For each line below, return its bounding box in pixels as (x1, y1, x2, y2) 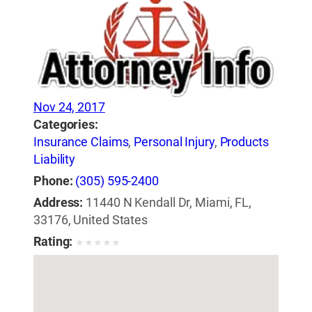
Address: (33, 195, 84, 211)
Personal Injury (134, 134, 214, 150)
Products (219, 134, 269, 150)
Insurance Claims (33, 134, 129, 150)
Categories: (33, 117, 98, 133)
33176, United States (33, 212, 148, 228)
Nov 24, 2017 (33, 100, 105, 116)
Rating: (33, 234, 73, 250)
